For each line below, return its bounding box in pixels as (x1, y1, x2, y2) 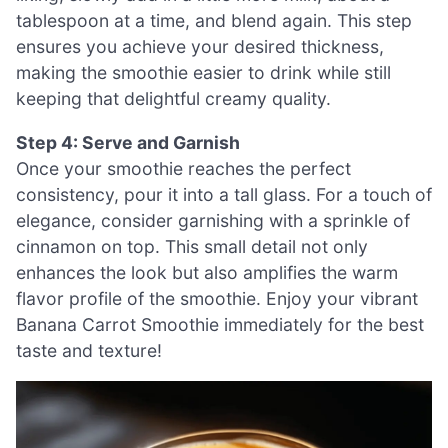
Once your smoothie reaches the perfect (16, 157, 351, 179)
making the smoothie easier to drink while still (16, 62, 391, 84)
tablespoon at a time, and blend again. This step (16, 10, 412, 32)
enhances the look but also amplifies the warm (16, 261, 398, 283)
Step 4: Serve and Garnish (16, 131, 240, 153)
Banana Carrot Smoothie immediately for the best (16, 313, 424, 335)
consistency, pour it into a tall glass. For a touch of (16, 183, 432, 205)
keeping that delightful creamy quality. (16, 88, 331, 110)
